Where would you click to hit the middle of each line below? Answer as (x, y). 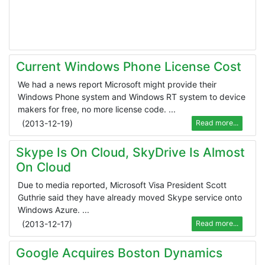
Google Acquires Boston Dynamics (119, 253)
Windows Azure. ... (54, 209)
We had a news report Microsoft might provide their (117, 84)
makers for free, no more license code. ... (97, 109)
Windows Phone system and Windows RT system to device (132, 96)
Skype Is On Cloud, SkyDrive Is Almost (130, 152)
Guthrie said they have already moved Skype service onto (130, 197)
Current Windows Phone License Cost (128, 66)
